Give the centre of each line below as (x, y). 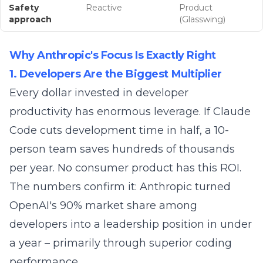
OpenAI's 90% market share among (103, 205)
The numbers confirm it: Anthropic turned (120, 187)
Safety (24, 8)
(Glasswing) (202, 19)
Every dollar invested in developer (99, 93)
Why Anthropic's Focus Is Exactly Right (113, 55)
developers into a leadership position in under (131, 224)
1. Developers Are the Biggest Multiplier (116, 74)
